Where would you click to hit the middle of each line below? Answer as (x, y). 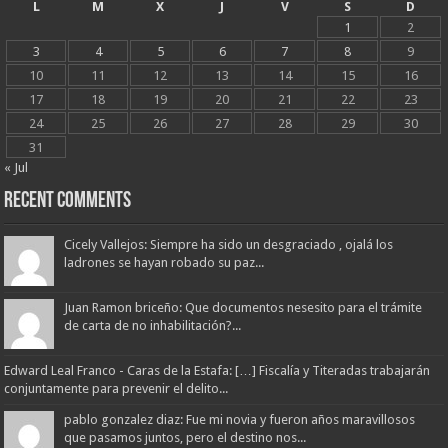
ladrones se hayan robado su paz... (164, 262)
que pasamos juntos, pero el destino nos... (185, 437)
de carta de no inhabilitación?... (153, 325)
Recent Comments (68, 201)
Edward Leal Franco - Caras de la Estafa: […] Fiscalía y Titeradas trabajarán (217, 370)
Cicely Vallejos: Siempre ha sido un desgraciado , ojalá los (229, 244)
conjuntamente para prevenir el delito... (116, 388)
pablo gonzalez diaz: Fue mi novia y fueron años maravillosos (240, 419)
